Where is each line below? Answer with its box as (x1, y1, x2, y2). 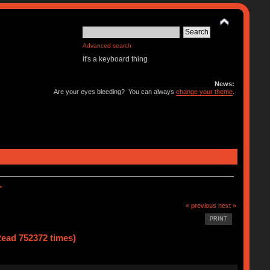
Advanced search (83, 42, 132, 49)
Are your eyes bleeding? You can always (54, 88, 177, 95)
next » (218, 201, 237, 209)
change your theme (176, 88, 233, 95)
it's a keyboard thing (83, 55, 148, 63)
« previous (186, 201, 217, 209)
